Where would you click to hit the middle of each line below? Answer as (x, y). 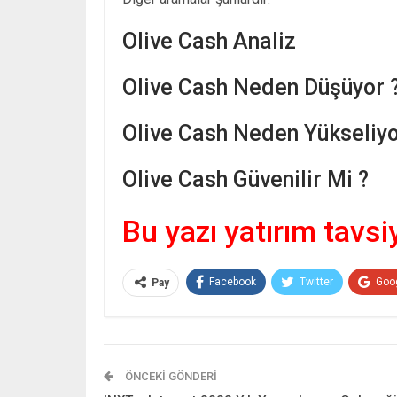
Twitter (316, 281)
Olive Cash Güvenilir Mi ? (245, 179)
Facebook (233, 281)
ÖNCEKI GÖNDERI (170, 376)
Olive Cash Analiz (209, 41)
